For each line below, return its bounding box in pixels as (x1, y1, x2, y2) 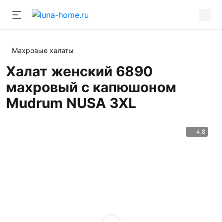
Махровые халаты (12, 46, 74, 55)
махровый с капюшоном (6, 79, 176, 96)
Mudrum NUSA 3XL (6, 95, 136, 111)
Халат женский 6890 (6, 63, 153, 80)
